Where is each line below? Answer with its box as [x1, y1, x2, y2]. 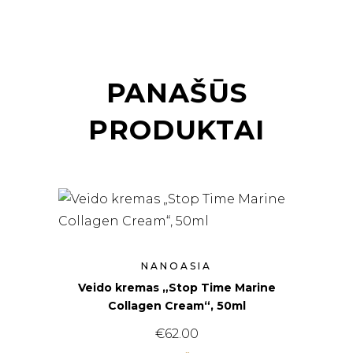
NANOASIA [141, 260, 212, 273]
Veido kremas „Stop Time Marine [77, 281, 276, 295]
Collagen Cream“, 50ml [107, 299, 246, 314]
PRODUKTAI [88, 113, 265, 147]
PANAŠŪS [106, 76, 247, 110]
